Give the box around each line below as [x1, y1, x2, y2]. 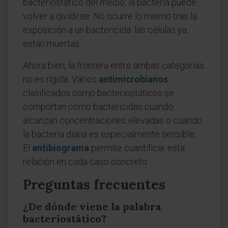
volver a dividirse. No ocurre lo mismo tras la [23, 11, 197, 21]
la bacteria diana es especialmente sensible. [23, 129, 196, 139]
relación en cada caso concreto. [23, 156, 149, 167]
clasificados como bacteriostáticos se [23, 88, 174, 98]
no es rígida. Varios [23, 74, 99, 84]
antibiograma [32, 142, 89, 153]
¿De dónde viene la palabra [23, 200, 161, 213]
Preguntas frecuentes [23, 176, 165, 193]
